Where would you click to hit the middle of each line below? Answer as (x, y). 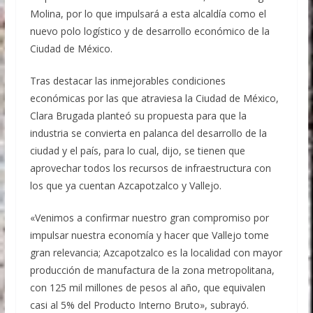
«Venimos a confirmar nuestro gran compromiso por (149, 218)
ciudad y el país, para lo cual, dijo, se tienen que (137, 151)
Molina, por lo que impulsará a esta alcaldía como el (148, 14)
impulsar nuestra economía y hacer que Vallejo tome (149, 235)
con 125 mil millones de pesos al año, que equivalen (147, 288)
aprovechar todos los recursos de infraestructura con (150, 168)
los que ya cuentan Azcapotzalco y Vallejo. (125, 186)
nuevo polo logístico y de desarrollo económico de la (150, 31)
